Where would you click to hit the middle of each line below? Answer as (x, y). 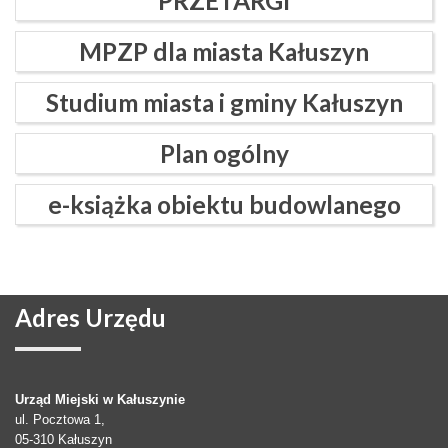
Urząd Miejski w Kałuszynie (100, 400)
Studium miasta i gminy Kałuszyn (224, 103)
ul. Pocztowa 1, (60, 420)
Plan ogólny (224, 154)
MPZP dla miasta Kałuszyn (224, 52)
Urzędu (123, 318)
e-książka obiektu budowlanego (224, 205)
